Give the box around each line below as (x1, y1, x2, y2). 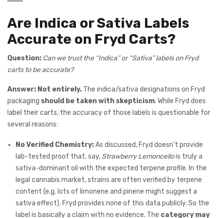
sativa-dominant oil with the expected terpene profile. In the (16, 164, 207, 173)
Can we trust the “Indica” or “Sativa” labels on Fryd (43, 54, 199, 63)
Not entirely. (37, 85, 82, 94)
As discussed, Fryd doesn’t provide (94, 141, 203, 149)
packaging (7, 97, 41, 106)
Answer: (7, 85, 36, 94)
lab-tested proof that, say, (16, 152, 102, 161)
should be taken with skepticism (41, 97, 155, 106)
